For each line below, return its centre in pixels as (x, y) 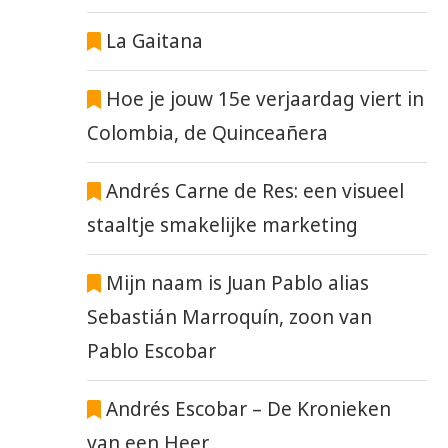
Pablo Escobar (151, 351)
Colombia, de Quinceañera (207, 133)
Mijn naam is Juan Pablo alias (235, 283)
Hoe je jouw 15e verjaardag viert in (263, 99)
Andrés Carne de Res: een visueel (253, 191)
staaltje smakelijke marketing (222, 225)
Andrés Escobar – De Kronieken (246, 409)
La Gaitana (152, 41)
